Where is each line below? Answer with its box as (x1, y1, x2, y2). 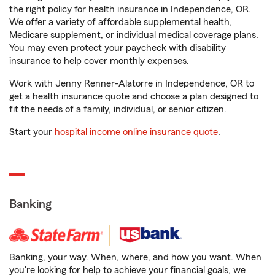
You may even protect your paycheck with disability (9, 43, 226, 53)
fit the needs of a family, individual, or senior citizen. (9, 104, 227, 114)
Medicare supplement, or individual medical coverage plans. (9, 30, 258, 40)
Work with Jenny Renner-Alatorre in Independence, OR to (9, 79, 254, 88)
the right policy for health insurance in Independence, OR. (9, 4, 251, 14)
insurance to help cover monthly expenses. (9, 56, 189, 66)
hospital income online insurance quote (55, 127, 218, 137)
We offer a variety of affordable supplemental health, (9, 17, 232, 27)
